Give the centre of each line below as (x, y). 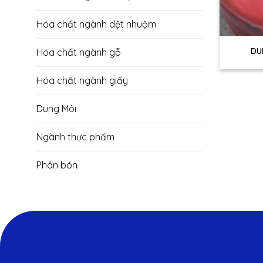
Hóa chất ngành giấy (82, 81)
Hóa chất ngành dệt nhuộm (96, 24)
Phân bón (57, 165)
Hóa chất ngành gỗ (79, 53)
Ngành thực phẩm (75, 137)
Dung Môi (56, 109)
